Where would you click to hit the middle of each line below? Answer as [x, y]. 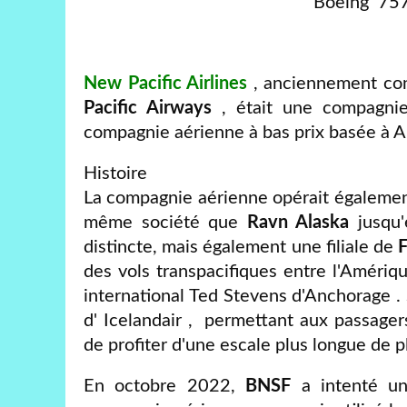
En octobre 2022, [165, 386]
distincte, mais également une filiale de [241, 247]
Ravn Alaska [302, 222]
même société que [165, 222]
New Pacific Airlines [166, 83]
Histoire [115, 173]
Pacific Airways [148, 108]
